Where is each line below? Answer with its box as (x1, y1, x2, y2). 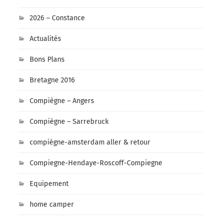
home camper (29, 200, 74, 209)
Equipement (29, 180, 69, 188)
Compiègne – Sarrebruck (29, 117, 109, 126)
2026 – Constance (29, 14, 85, 23)
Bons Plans (29, 55, 65, 64)
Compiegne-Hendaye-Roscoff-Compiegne (29, 159, 162, 168)
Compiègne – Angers (29, 97, 94, 106)
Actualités (29, 35, 61, 43)
